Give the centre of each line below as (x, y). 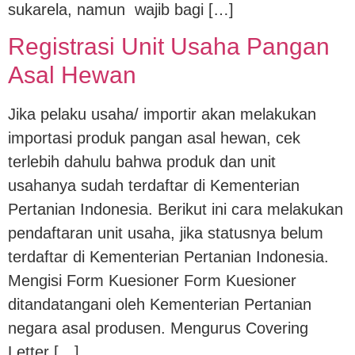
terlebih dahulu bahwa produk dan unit (142, 161)
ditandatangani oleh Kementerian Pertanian (160, 304)
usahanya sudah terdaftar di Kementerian (154, 185)
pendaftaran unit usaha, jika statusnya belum (166, 233)
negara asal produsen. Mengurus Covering (158, 328)
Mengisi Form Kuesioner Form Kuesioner (152, 280)
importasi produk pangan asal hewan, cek (154, 137)
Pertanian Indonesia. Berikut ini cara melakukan (176, 209)
